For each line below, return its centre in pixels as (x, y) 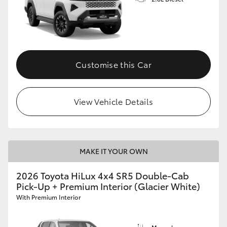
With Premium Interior (49, 197)
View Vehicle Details (113, 101)
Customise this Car (113, 64)
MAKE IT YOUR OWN (113, 151)
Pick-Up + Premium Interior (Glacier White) (108, 186)
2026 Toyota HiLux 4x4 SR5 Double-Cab (103, 175)
